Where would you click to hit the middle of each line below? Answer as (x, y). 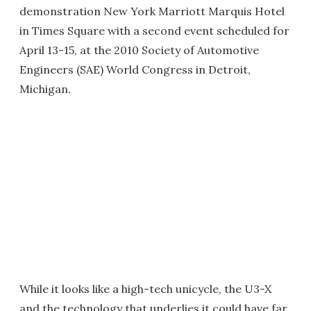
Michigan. (45, 89)
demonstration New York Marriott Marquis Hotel (152, 11)
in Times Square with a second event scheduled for (154, 31)
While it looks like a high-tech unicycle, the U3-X (145, 289)
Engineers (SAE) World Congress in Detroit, (135, 69)
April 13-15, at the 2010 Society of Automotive (139, 50)
